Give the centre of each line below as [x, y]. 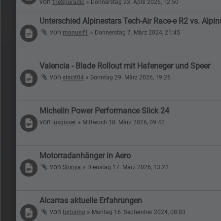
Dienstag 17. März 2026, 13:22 [128, 167]
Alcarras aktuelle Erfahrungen [91, 200]
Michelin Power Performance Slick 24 [105, 110]
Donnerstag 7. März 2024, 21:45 [138, 32]
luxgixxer [64, 122]
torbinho [74, 212]
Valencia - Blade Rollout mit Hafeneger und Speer [125, 66]
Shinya [72, 167]
